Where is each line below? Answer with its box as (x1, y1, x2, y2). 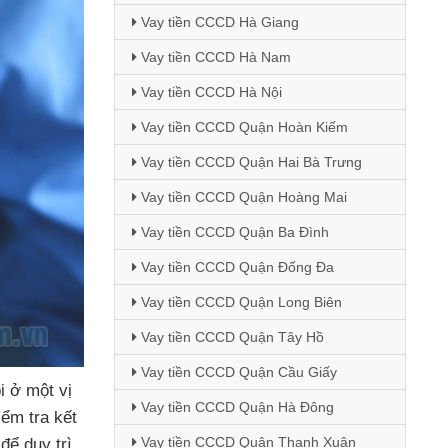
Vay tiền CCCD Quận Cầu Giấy (136, 364, 337, 380)
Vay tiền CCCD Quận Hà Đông (136, 399, 334, 415)
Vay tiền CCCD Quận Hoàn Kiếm (136, 119, 348, 135)
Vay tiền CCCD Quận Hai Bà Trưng (136, 154, 362, 170)
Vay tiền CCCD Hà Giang (136, 14, 299, 30)
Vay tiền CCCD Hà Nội (136, 84, 282, 100)
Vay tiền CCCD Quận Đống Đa (136, 259, 334, 275)
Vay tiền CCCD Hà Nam (136, 49, 291, 65)
